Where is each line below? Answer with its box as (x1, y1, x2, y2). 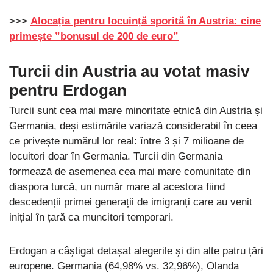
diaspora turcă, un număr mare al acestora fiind (9, 181, 225, 193)
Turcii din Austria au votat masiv (9, 62, 249, 81)
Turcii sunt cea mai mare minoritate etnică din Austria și (9, 105, 263, 117)
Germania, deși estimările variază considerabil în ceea (9, 120, 257, 132)
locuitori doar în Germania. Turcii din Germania (9, 151, 222, 163)
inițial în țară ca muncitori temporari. (9, 211, 174, 224)
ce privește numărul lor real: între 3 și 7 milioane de (9, 135, 244, 147)
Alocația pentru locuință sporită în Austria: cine (30, 15, 261, 27)
